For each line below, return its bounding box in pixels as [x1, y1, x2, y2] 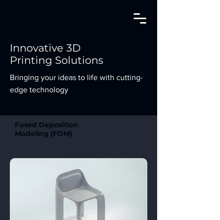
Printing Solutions [10, 54, 103, 66]
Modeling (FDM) [15, 129, 72, 138]
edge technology [10, 85, 68, 94]
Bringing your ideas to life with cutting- [10, 73, 143, 82]
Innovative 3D [10, 42, 81, 54]
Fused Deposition [15, 120, 78, 129]
